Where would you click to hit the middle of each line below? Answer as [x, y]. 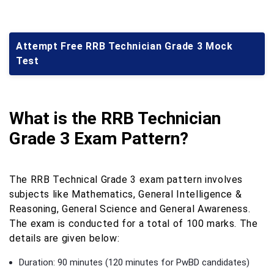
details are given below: [65, 238]
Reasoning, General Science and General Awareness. [130, 209]
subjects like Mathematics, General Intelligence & [126, 194]
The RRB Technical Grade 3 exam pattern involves [126, 180]
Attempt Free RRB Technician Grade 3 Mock [124, 46]
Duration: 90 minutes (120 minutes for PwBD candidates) [134, 262]
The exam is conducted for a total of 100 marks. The [134, 224]
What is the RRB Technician [115, 118]
